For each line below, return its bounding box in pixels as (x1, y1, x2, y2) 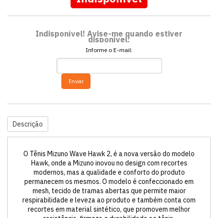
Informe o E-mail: (86, 46, 132, 54)
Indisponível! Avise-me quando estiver (36, 29, 182, 38)
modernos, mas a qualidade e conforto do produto (33, 168, 185, 177)
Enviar (68, 78, 84, 85)
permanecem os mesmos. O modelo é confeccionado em (24, 177, 194, 186)
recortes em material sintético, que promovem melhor (28, 205, 190, 214)
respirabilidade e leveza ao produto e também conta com (22, 196, 196, 204)
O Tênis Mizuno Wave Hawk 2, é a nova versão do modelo (23, 149, 195, 158)
